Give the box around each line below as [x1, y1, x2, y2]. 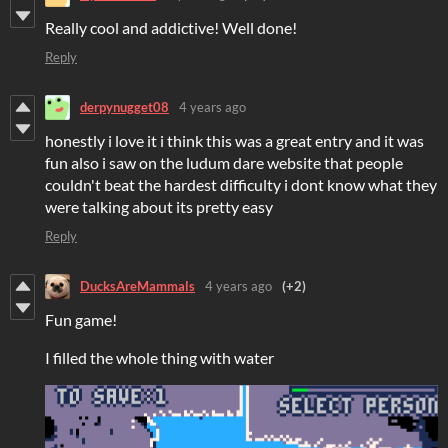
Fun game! [45, 309, 117, 329]
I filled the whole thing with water [45, 347, 274, 367]
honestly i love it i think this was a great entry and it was [45, 130, 424, 150]
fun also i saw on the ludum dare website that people [45, 152, 403, 172]
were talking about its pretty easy [45, 196, 273, 216]
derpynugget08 [80, 99, 169, 116]
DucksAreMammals [80, 278, 195, 295]
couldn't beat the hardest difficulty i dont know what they [45, 174, 437, 194]
